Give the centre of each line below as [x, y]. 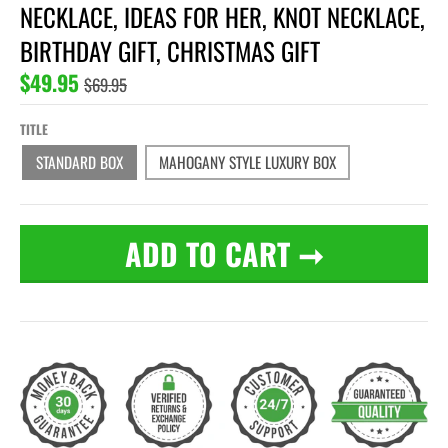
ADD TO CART [207, 254]
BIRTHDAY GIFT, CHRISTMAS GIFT [170, 51]
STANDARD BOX [79, 162]
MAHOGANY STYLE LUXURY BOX [247, 162]
